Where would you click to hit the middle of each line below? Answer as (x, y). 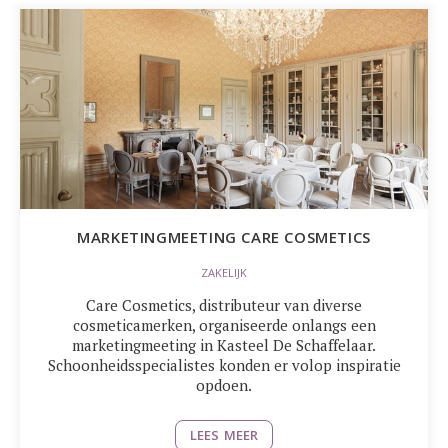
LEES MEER (224, 435)
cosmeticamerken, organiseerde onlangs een (224, 325)
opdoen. (224, 385)
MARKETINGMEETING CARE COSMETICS (224, 237)
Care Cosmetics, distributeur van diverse (224, 305)
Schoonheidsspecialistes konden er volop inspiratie (224, 365)
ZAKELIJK (224, 273)
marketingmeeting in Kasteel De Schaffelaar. (224, 345)
